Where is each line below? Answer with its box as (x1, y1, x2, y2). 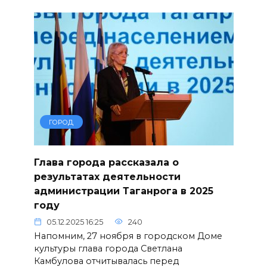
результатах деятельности (33, 170, 181, 182)
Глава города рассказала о (33, 156, 179, 168)
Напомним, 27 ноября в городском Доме (33, 230, 222, 241)
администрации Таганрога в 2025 (33, 185, 213, 197)
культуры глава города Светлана (33, 243, 182, 254)
